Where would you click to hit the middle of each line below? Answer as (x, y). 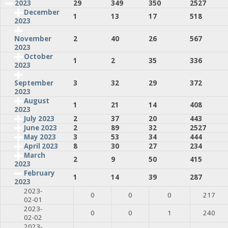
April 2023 (41, 146)
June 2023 (40, 127)
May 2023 (40, 137)
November (33, 39)
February (39, 173)
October (38, 56)
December (41, 12)
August (36, 101)
